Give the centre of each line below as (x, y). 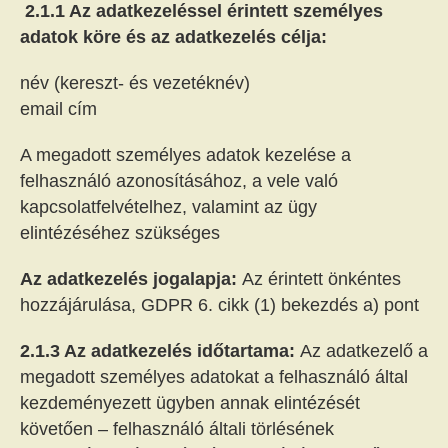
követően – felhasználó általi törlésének (177, 429)
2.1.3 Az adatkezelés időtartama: (160, 351)
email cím (58, 109)
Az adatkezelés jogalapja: (131, 279)
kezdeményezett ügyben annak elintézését (190, 403)
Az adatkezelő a (364, 351)
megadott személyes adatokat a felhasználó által (214, 377)
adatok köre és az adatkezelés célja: (173, 37)
